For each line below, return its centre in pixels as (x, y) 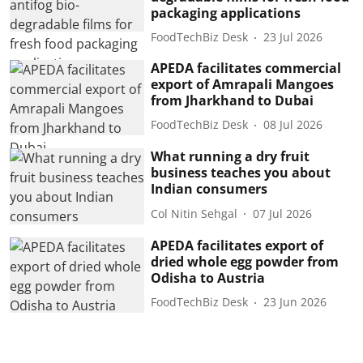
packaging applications (226, 13)
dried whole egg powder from (245, 261)
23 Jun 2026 (295, 302)
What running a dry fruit (231, 157)
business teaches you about (241, 173)
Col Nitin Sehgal (194, 213)
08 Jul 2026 (293, 124)
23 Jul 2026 (293, 37)
